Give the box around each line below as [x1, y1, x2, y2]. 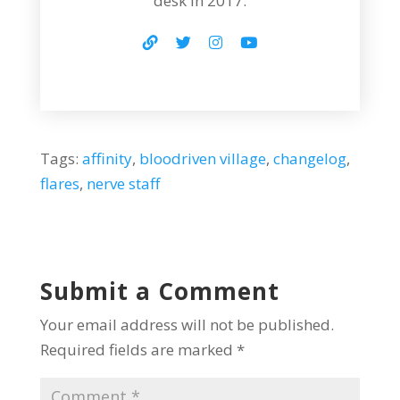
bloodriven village [138, 147, 266, 169]
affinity [81, 147, 132, 169]
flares [39, 172, 79, 194]
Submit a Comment [39, 274, 279, 307]
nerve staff [86, 172, 160, 194]
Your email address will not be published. [39, 313, 334, 335]
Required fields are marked [39, 338, 237, 360]
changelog [272, 147, 346, 169]
